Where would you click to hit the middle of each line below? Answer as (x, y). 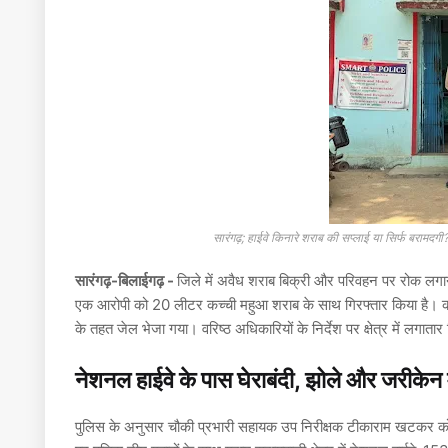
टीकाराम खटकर (390, 427)
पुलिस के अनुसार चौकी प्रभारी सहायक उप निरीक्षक (211, 427)
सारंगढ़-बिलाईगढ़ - (126, 281)
